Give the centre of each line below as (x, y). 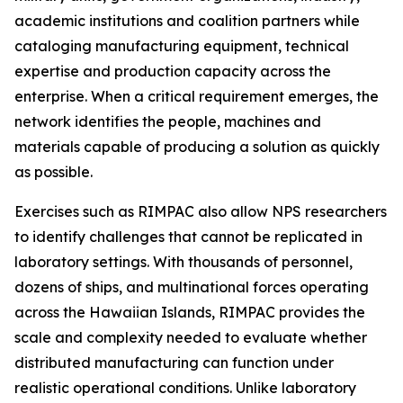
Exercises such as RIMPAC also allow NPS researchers (201, 212)
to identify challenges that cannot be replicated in (188, 237)
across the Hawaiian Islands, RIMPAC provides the (190, 313)
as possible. (54, 172)
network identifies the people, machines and (168, 122)
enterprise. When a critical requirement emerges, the (197, 97)
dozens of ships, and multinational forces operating (192, 287)
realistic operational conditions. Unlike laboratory (185, 388)
